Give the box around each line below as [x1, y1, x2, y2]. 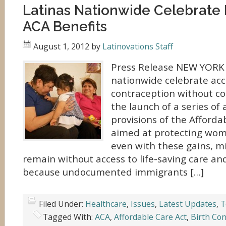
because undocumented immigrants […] [23, 165, 204, 179]
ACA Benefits [23, 18, 107, 34]
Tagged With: [43, 211, 95, 222]
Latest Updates [159, 198, 216, 209]
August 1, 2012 [33, 41, 89, 52]
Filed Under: [39, 198, 85, 209]
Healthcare [85, 198, 127, 209]
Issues [131, 198, 155, 209]
